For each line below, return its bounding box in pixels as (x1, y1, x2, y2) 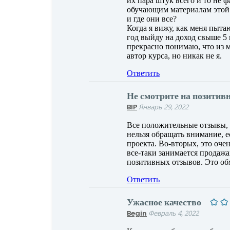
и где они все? (127, 14, 177, 24)
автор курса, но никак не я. (127, 51, 222, 61)
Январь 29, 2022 (139, 102, 188, 112)
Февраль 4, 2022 (148, 208, 199, 218)
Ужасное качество (127, 196, 201, 209)
